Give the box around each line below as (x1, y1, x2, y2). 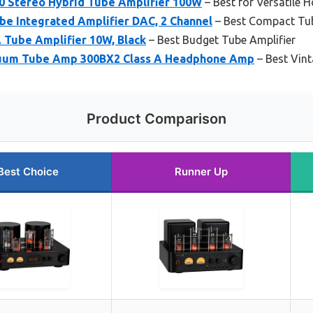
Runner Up (174, 165, 228, 179)
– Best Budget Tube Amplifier (146, 34, 296, 47)
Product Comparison (87, 110, 226, 128)
